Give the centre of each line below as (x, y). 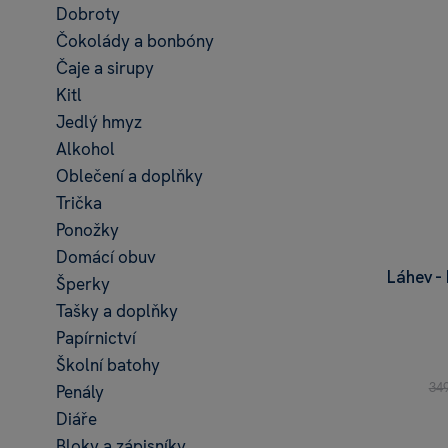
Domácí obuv (106, 257)
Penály (80, 392)
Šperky (83, 284)
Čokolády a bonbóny (135, 41)
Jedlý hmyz (99, 122)
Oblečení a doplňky (129, 176)
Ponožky (87, 230)
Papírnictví (96, 338)
